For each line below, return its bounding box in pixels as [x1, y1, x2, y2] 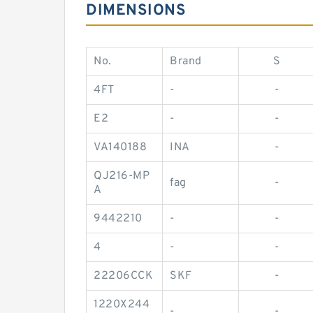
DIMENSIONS [86, 1, 186, 20]
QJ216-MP [94, 169, 150, 183]
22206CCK [94, 269, 153, 283]
